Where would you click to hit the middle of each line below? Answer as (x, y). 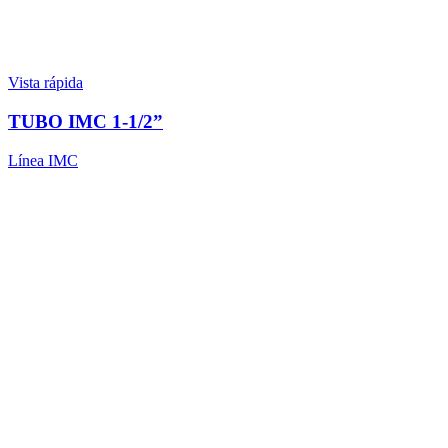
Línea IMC (43, 160)
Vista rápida (45, 83)
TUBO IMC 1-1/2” (85, 121)
